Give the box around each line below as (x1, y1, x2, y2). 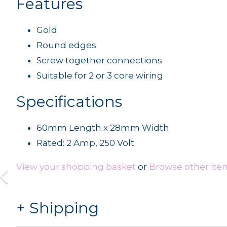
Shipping (29, 199, 99, 218)
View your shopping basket (16, 162, 136, 172)
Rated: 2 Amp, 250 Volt (36, 138, 134, 148)
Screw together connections (36, 55, 162, 65)
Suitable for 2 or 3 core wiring (36, 70, 163, 81)
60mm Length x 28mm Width (36, 123, 169, 133)
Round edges (36, 40, 96, 50)
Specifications (16, 92, 122, 111)
